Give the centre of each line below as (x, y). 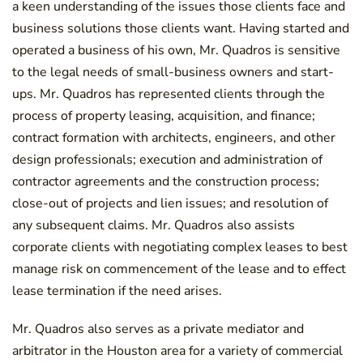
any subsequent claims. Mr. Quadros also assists (154, 225)
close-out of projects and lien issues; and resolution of (170, 203)
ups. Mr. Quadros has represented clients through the (169, 94)
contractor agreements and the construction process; (166, 181)
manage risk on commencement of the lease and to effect (179, 269)
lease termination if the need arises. (117, 290)
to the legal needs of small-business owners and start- (173, 72)
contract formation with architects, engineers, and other (174, 137)
